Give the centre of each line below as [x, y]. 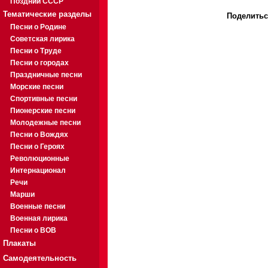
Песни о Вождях [39, 135]
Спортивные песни [44, 99]
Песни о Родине [38, 27]
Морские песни [37, 87]
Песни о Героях [37, 147]
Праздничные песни [46, 75]
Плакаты [19, 243]
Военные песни [38, 206]
